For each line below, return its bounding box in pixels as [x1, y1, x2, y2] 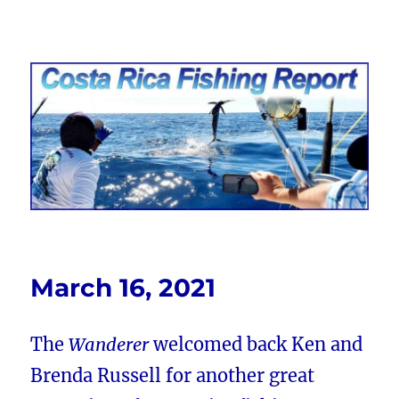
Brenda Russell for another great [30, 364, 315, 387]
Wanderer [69, 333, 150, 356]
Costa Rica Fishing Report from [30, 46, 368, 72]
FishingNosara [30, 71, 184, 97]
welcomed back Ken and [149, 333, 363, 356]
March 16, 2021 [30, 273, 216, 304]
